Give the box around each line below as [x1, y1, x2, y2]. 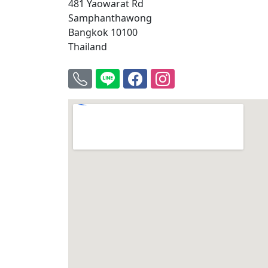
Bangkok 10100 [68, 26, 138, 39]
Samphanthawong [68, 11, 152, 25]
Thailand [68, 40, 107, 54]
